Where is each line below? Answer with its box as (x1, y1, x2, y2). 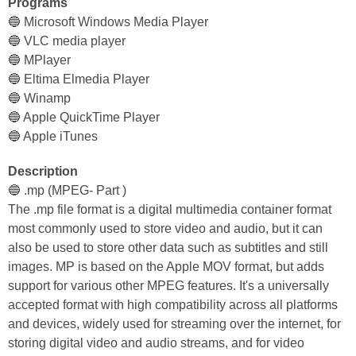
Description (8, 164, 78, 178)
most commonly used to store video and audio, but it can (8, 222, 323, 235)
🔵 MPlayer (8, 53, 71, 67)
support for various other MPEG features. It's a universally (8, 279, 329, 292)
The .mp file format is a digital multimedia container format (8, 203, 331, 216)
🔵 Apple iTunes (8, 130, 98, 143)
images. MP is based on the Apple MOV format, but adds (8, 260, 324, 273)
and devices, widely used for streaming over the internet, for (8, 317, 341, 331)
